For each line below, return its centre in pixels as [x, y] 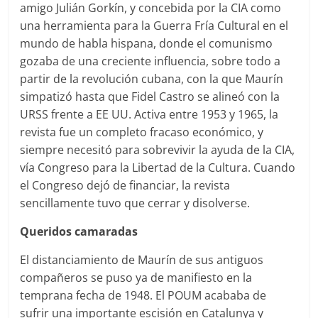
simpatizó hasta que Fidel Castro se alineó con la [150, 96]
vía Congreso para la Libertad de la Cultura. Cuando [158, 167]
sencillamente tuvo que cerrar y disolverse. [135, 203]
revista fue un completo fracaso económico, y [142, 132]
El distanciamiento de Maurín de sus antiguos [142, 259]
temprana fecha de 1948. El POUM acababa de [143, 295]
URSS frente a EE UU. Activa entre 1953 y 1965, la [149, 114]
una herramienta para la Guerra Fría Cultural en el [154, 25]
